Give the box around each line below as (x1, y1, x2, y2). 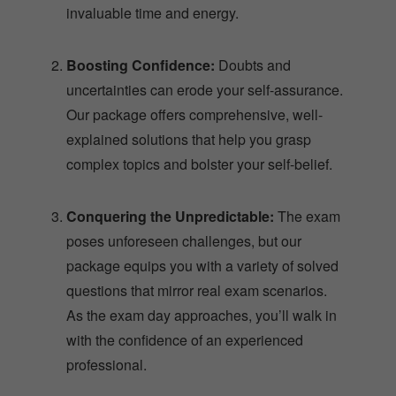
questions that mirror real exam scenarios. (66, 279, 327, 301)
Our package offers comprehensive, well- (66, 103, 323, 125)
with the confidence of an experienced (66, 329, 303, 350)
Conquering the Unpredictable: (66, 205, 274, 226)
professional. (66, 354, 147, 375)
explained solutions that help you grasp (66, 128, 311, 149)
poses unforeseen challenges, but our (66, 230, 301, 251)
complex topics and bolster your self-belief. (66, 153, 332, 174)
